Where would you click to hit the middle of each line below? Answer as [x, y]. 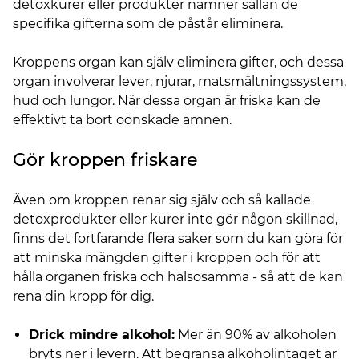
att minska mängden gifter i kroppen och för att [167, 258]
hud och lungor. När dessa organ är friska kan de [167, 101]
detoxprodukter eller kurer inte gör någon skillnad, [175, 219]
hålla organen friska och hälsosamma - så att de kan [178, 277]
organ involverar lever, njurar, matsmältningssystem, [179, 81]
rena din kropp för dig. [83, 296]
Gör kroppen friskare [105, 160]
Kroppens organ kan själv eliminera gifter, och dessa [178, 62]
